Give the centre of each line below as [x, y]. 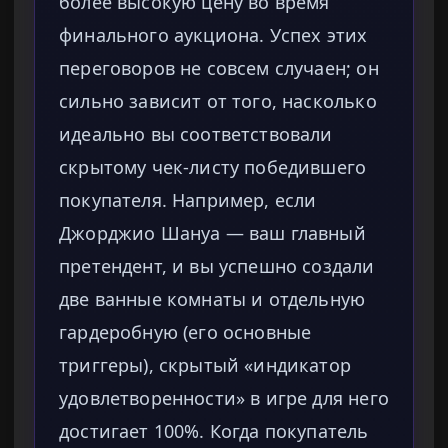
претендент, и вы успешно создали [217, 266]
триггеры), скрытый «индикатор [205, 365]
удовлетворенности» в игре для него [224, 398]
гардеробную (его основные [185, 332]
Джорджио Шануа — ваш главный [212, 233]
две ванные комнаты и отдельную [212, 299]
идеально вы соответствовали [196, 134]
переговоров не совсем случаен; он [219, 68]
